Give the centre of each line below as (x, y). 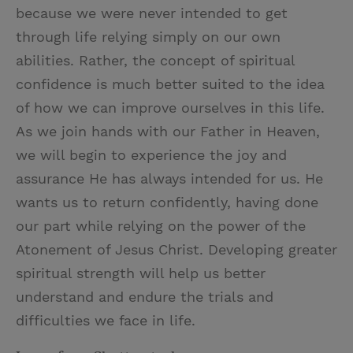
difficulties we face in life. (106, 320)
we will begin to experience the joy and (151, 154)
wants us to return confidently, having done (167, 202)
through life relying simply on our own (148, 36)
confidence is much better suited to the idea (170, 84)
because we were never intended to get (152, 13)
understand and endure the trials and (145, 296)
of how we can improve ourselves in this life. (170, 107)
